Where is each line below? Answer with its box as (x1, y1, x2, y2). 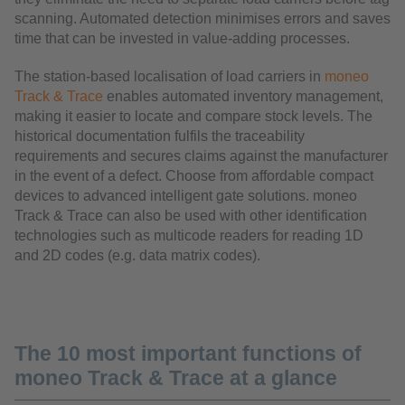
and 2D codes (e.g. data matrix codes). (14, 248, 260, 264)
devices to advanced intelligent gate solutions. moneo (14, 188, 357, 204)
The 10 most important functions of (14, 342, 362, 366)
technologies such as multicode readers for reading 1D (14, 228, 363, 244)
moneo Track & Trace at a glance (14, 366, 337, 391)
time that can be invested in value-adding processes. (14, 31, 350, 47)
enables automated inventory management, (103, 89, 383, 105)
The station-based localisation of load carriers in (14, 69, 325, 85)
